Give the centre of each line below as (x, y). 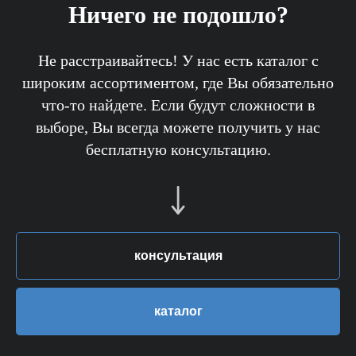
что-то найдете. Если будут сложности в (178, 105)
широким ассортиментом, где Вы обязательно (178, 83)
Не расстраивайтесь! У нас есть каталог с (178, 61)
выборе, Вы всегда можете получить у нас (178, 128)
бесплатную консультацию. (178, 150)
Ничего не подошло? (178, 15)
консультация (178, 256)
